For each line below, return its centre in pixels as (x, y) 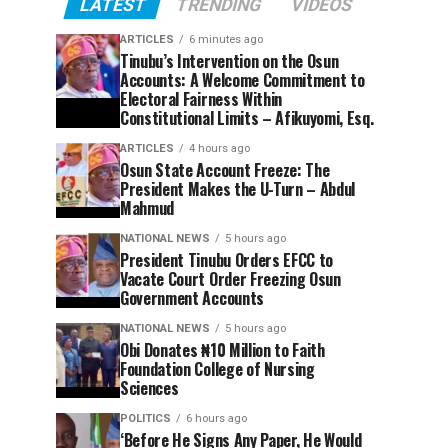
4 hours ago (219, 148)
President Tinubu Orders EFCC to (227, 259)
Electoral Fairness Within (201, 98)
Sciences (149, 387)
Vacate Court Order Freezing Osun (230, 278)
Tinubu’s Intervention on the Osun (229, 60)
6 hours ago (216, 418)
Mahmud (147, 207)
